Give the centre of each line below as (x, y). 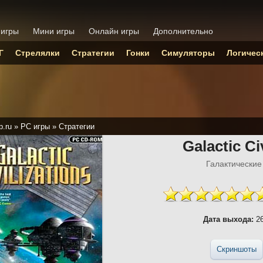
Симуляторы (188, 53)
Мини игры (54, 31)
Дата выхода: (228, 219)
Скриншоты (236, 249)
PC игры (35, 127)
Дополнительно (183, 31)
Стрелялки (38, 53)
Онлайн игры (114, 31)
